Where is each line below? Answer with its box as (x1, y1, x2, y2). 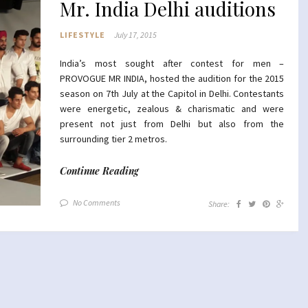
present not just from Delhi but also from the (60, 118, 285, 130)
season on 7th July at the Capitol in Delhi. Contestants (60, 87, 285, 100)
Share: (208, 199, 230, 209)
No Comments (73, 197, 121, 208)
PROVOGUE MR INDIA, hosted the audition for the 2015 (60, 72, 285, 85)
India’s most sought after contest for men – (60, 57, 285, 69)
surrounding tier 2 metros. (60, 133, 168, 145)
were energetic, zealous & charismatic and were (60, 102, 285, 115)
